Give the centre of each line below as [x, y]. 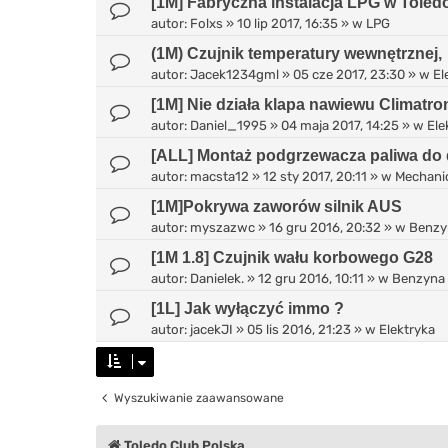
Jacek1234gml [234, 74]
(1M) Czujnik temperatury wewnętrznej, [296, 53]
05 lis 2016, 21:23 [299, 329]
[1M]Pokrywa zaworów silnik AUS [276, 206]
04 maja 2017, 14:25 [340, 125]
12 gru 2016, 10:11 [311, 278]
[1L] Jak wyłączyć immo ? [247, 308]
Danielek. [217, 278]
